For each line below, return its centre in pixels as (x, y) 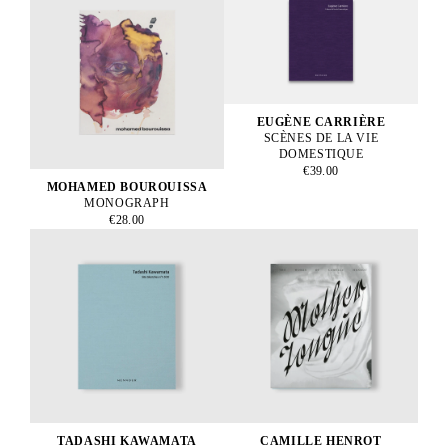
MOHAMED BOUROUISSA (127, 186)
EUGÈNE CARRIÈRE (321, 122)
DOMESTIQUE (321, 154)
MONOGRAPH (127, 202)
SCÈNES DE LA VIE (321, 138)
